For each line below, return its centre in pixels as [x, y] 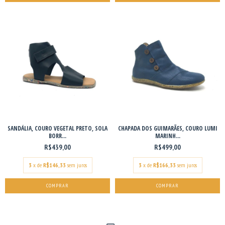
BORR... [58, 136]
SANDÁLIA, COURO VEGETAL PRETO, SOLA [58, 128]
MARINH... [167, 136]
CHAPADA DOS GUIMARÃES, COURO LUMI [167, 128]
